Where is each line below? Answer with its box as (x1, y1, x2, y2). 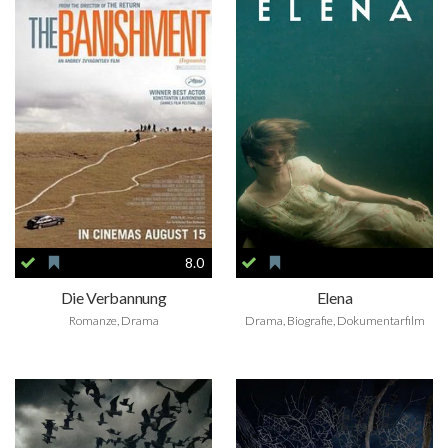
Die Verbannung (60, 287, 167, 307)
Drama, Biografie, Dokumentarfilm (244, 312, 425, 328)
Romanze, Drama (68, 312, 159, 328)
